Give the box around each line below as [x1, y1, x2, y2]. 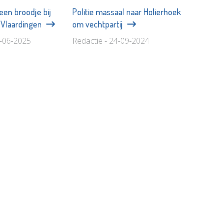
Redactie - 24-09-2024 [72, 35, 149, 46]
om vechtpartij [72, 18, 125, 29]
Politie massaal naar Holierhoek [72, 6, 181, 17]
